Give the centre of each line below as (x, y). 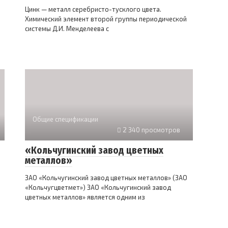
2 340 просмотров (151, 130)
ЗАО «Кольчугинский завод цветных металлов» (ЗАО (106, 178)
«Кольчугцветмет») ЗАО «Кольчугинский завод (98, 188)
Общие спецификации (65, 119)
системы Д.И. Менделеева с (67, 29)
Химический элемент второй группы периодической (106, 19)
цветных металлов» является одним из (85, 197)
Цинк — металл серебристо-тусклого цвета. (93, 9)
